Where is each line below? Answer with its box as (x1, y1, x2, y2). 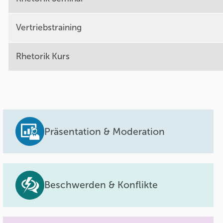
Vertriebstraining (15, 22, 82, 33)
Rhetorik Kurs (15, 51, 70, 62)
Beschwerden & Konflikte (44, 179, 158, 191)
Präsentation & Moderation (44, 125, 165, 137)
